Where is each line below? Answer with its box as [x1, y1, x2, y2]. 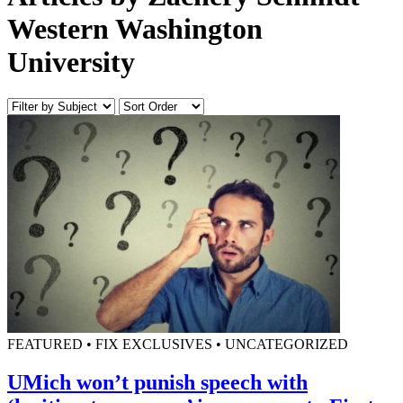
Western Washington [7, 12, 263, 45]
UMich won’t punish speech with [7, 371, 308, 395]
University [7, 45, 135, 78]
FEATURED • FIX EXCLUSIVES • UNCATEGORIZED [7, 336, 348, 353]
